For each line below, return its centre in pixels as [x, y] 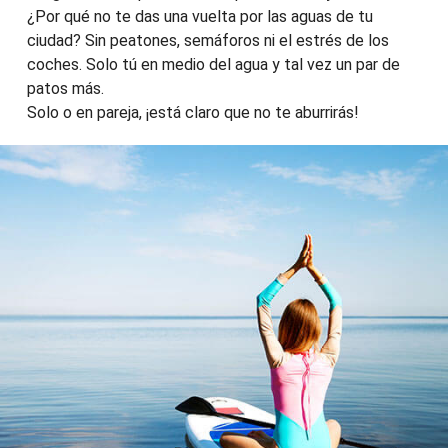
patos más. [65, 89]
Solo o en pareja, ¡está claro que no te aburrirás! [192, 113]
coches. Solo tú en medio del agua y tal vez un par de [213, 65]
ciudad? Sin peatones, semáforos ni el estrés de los [207, 41]
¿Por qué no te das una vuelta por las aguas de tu [199, 17]
